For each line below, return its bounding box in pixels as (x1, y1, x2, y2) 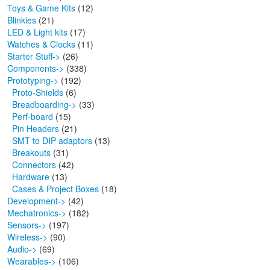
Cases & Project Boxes (7, 183, 99, 195)
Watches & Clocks (7, 38, 75, 51)
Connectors (7, 159, 56, 171)
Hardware (7, 171, 49, 183)
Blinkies (7, 14, 36, 27)
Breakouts (7, 146, 51, 159)
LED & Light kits (7, 26, 67, 39)
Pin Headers (7, 122, 59, 135)
